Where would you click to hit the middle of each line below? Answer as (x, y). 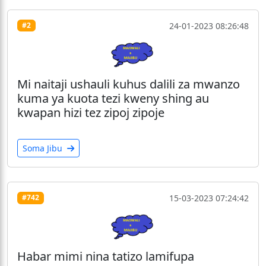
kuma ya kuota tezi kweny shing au (113, 98)
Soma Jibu (44, 148)
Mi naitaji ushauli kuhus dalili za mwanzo (129, 84)
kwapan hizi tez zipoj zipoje (91, 112)
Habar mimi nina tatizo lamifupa (106, 256)
